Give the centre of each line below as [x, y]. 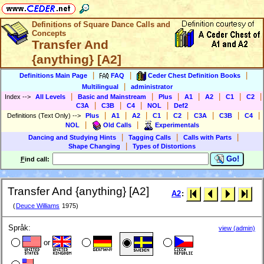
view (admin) [237, 228]
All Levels [50, 97]
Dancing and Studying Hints [72, 137]
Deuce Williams [38, 206]
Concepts [49, 33]
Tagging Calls [150, 137]
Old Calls [117, 125]
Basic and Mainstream [112, 97]
